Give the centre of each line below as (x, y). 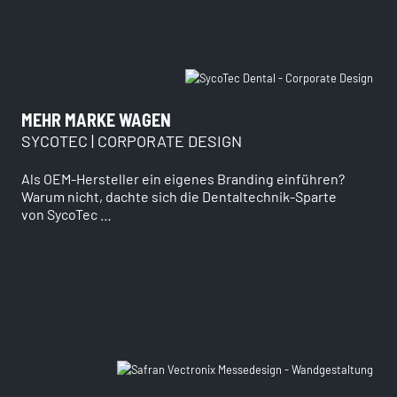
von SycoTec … (66, 214)
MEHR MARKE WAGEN (96, 119)
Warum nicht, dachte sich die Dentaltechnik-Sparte (179, 196)
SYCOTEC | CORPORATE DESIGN (132, 140)
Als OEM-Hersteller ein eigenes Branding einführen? (183, 178)
